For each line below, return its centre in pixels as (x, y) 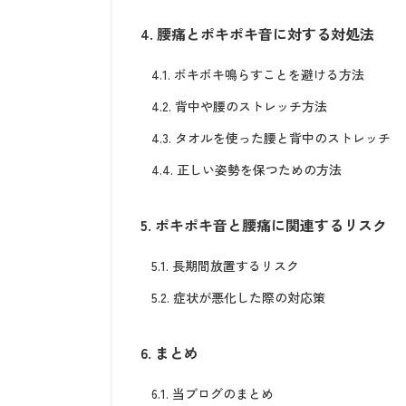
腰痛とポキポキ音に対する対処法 (264, 34)
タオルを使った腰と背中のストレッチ (281, 138)
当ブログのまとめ (221, 394)
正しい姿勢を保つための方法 (257, 170)
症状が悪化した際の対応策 (247, 298)
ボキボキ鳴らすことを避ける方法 (267, 75)
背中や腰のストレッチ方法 (249, 106)
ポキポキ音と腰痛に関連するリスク (269, 225)
